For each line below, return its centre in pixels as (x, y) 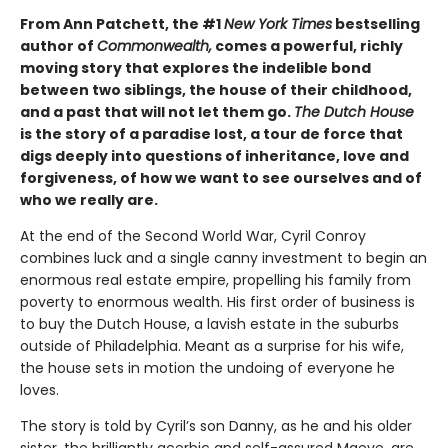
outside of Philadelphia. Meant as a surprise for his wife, (212, 346)
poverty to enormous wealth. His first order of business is (217, 302)
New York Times (278, 24)
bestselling (376, 24)
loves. (39, 390)
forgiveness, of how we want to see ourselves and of (221, 178)
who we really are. (89, 200)
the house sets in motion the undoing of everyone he (207, 368)
